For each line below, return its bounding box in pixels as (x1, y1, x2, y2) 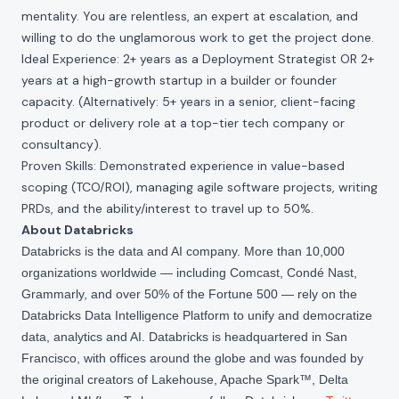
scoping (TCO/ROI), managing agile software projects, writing (21, 179, 378, 195)
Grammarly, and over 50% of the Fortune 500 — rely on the (21, 287, 357, 301)
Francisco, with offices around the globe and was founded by (21, 351, 363, 365)
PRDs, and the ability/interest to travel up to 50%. (21, 200, 313, 216)
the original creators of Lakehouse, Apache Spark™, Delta (21, 372, 348, 387)
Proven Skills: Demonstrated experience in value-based (21, 158, 345, 174)
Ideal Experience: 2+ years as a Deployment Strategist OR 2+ (21, 51, 374, 67)
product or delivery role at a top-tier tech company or (21, 115, 345, 131)
